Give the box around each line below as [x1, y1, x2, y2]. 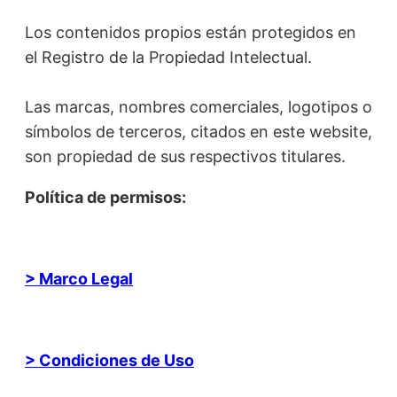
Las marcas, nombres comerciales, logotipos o [25, 97, 372, 116]
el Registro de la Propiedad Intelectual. [25, 47, 312, 66]
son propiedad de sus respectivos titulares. [25, 146, 346, 166]
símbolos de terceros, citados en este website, [25, 121, 372, 141]
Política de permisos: [25, 187, 186, 206]
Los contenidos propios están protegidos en [25, 22, 356, 42]
